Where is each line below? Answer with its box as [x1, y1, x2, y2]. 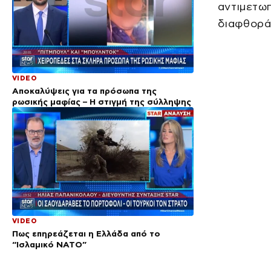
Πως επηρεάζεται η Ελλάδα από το [12, 228, 160, 238]
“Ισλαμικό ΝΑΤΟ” [12, 239, 87, 249]
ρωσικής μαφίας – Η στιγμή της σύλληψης [12, 96, 191, 106]
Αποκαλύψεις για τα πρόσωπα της [12, 85, 157, 96]
